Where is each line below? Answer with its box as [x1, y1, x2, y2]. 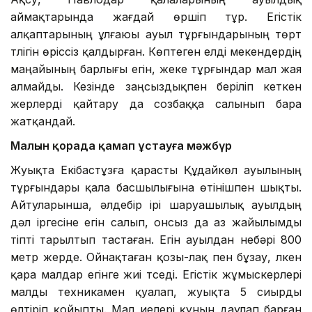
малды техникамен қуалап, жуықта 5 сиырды [10, 284, 302, 299]
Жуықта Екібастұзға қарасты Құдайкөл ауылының [10, 162, 302, 177]
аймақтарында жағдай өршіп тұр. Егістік [10, 9, 302, 24]
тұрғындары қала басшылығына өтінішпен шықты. [10, 180, 302, 194]
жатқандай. [10, 114, 75, 128]
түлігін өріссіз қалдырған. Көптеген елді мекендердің [10, 44, 302, 58]
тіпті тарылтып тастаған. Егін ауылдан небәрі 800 [10, 232, 302, 247]
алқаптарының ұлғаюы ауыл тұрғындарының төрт [10, 26, 302, 41]
